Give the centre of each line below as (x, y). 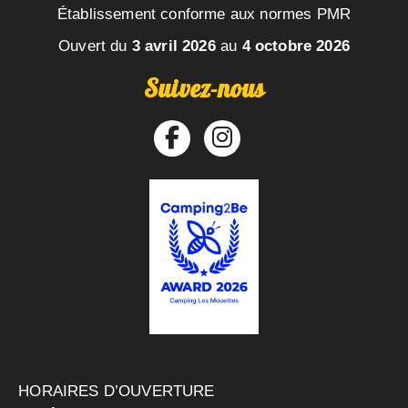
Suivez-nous (204, 92)
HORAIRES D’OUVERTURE (114, 392)
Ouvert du (95, 46)
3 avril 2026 (173, 46)
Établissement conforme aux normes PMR (204, 14)
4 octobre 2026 (296, 46)
